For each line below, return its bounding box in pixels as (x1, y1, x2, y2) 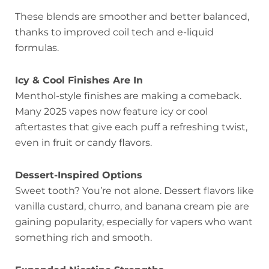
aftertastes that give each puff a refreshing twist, (15, 121, 247, 133)
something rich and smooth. (15, 231, 152, 243)
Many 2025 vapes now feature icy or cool (15, 105, 208, 117)
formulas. (15, 41, 59, 53)
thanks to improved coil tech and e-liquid (15, 26, 214, 38)
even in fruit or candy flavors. (15, 136, 152, 148)
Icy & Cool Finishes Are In (15, 74, 143, 86)
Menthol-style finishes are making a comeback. (15, 89, 241, 101)
